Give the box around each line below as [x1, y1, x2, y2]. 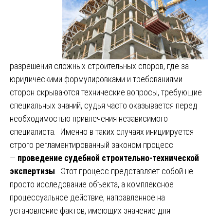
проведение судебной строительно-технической [18, 152, 199, 163]
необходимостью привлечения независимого [10, 113, 168, 124]
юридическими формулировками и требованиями [10, 73, 182, 84]
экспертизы [10, 165, 55, 176]
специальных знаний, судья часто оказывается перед [10, 100, 198, 110]
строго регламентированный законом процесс [10, 139, 173, 150]
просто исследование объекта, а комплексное [10, 179, 174, 189]
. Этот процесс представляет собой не [55, 165, 193, 176]
